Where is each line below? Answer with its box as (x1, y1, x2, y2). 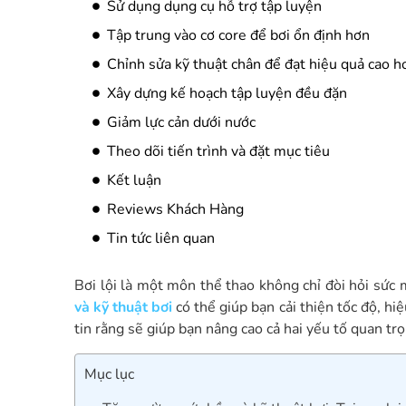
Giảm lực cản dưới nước (107, 112, 256, 133)
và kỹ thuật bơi (74, 297, 173, 318)
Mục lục (84, 363, 134, 384)
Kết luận (107, 170, 161, 191)
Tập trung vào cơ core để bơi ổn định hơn (107, 25, 370, 46)
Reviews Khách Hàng (107, 199, 244, 220)
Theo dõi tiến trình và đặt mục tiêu (107, 141, 330, 162)
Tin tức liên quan (107, 228, 215, 249)
